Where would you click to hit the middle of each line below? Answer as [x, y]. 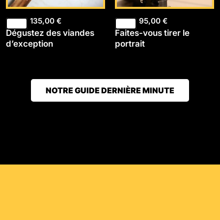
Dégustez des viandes [50, 33]
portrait [130, 43]
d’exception [29, 43]
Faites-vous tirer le [152, 33]
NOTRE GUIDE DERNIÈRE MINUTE [110, 91]
